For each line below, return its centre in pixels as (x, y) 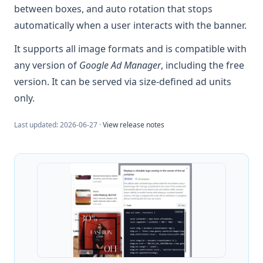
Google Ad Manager (120, 65)
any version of (47, 65)
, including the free (203, 65)
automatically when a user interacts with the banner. (130, 26)
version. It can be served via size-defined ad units (123, 82)
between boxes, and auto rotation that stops (113, 9)
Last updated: (37, 125)
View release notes (134, 125)
